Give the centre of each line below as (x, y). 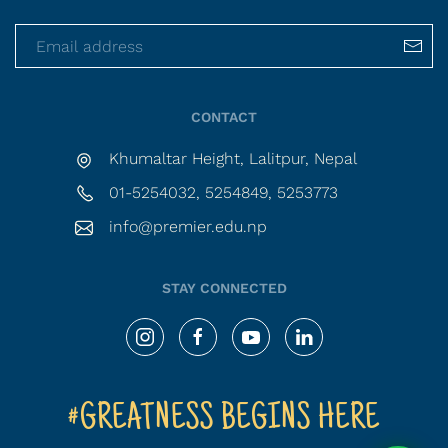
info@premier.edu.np (188, 226)
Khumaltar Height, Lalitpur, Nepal (233, 158)
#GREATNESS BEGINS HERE (224, 420)
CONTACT (224, 117)
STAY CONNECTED (224, 288)
